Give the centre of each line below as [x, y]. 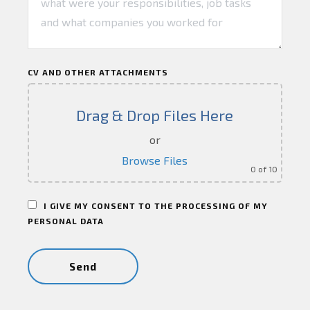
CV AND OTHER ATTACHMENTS [98, 72]
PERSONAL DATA [65, 221]
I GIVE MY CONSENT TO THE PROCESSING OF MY [155, 206]
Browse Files [155, 161]
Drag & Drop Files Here [155, 115]
